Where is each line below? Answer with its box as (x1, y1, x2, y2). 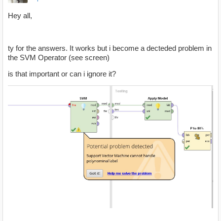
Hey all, (8, 11, 32, 20)
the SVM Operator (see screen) (8, 53, 110, 62)
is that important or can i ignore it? (8, 69, 116, 78)
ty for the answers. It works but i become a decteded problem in (8, 43, 212, 52)
